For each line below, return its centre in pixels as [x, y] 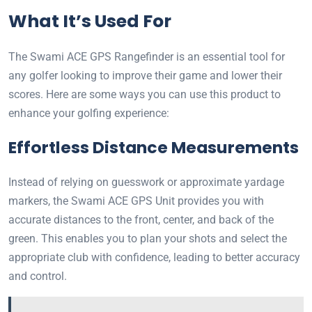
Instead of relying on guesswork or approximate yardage [146, 182]
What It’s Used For [90, 22]
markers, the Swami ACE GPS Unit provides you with [136, 201]
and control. [38, 276]
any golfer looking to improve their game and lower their [145, 76]
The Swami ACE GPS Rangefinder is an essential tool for [147, 57]
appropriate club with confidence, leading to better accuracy [154, 258]
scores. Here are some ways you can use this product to [145, 95]
